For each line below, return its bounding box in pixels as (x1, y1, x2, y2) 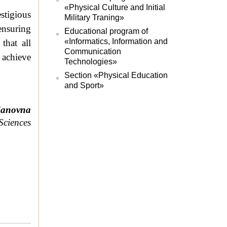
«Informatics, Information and (64, 37, 168, 46)
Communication (64, 47, 122, 56)
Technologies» (64, 57, 118, 66)
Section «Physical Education (64, 71, 168, 80)
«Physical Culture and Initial (64, 3, 166, 12)
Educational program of (64, 27, 148, 36)
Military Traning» (64, 13, 125, 22)
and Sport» (64, 81, 104, 90)
